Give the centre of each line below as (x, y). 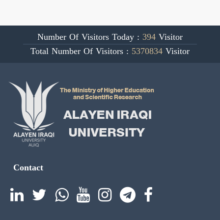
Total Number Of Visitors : (81, 51)
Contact (28, 167)
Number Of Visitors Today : (90, 37)
